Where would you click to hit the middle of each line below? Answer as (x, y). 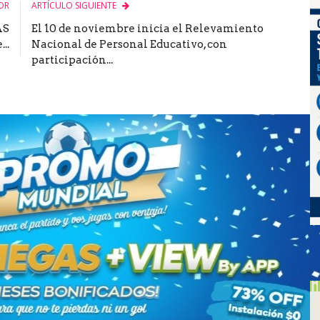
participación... (72, 60)
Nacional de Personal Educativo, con (129, 44)
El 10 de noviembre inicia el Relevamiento (147, 28)
